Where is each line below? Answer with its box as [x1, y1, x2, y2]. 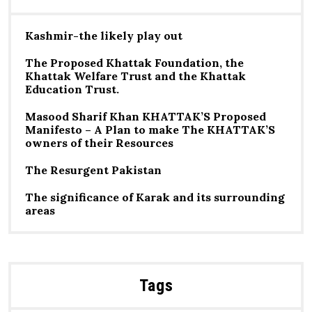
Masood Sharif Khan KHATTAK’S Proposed [25, 109, 266, 123]
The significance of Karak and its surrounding [25, 189, 285, 204]
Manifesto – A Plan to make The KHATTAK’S [25, 122, 275, 136]
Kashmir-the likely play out [25, 28, 182, 42]
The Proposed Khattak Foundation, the [25, 55, 244, 70]
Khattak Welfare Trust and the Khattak [25, 68, 246, 83]
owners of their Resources [25, 135, 173, 150]
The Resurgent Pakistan [25, 162, 162, 177]
